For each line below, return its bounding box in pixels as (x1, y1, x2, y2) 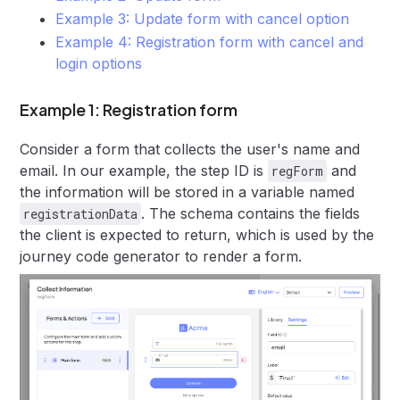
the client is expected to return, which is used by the (20, 226, 375, 244)
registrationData (23, 205, 138, 222)
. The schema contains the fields (141, 204, 361, 222)
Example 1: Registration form (20, 99, 238, 120)
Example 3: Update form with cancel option (55, 10, 350, 28)
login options (55, 54, 143, 72)
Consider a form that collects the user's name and (20, 140, 361, 158)
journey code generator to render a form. (20, 247, 303, 265)
